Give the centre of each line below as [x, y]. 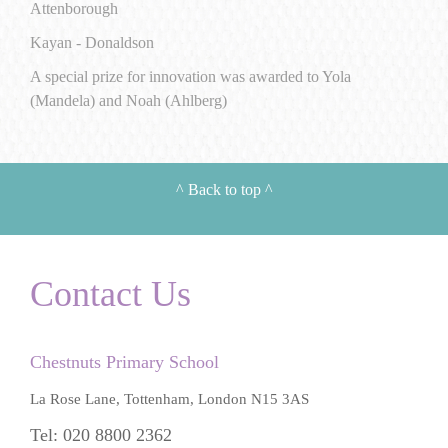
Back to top [224, 189]
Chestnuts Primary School [124, 362]
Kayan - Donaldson [92, 42]
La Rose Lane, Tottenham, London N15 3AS [169, 398]
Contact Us [110, 294]
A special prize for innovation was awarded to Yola [190, 76]
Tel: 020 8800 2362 [101, 435]
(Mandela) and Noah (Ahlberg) [128, 100]
